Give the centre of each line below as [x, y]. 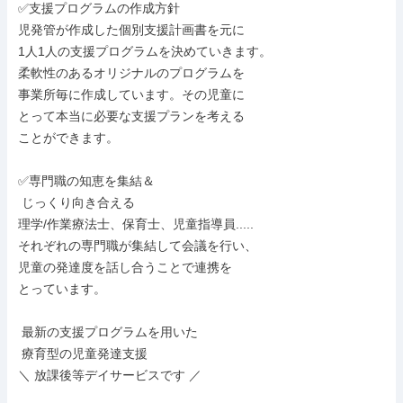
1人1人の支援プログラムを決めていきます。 [145, 51]
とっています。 [62, 289]
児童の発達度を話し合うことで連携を [125, 267]
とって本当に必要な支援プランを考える [131, 116]
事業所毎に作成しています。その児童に [131, 94]
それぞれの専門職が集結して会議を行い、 [138, 246]
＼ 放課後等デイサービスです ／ [110, 375]
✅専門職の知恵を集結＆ [86, 181]
